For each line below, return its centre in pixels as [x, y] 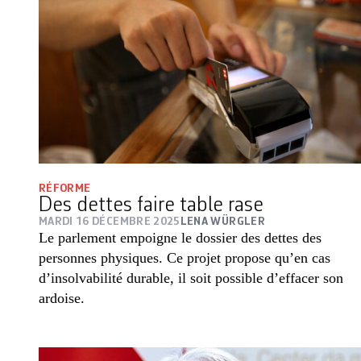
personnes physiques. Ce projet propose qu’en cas [185, 258]
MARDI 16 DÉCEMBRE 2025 [110, 222]
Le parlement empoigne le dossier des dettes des [180, 238]
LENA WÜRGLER [222, 222]
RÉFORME [65, 189]
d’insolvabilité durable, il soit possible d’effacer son [191, 278]
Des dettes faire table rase [151, 206]
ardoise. [62, 299]
